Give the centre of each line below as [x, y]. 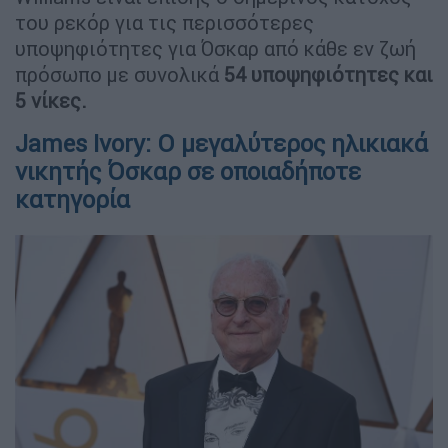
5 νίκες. [51, 100]
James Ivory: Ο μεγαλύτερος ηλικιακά [221, 143]
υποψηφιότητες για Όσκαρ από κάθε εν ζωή [215, 48]
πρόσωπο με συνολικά [119, 74]
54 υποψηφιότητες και [328, 74]
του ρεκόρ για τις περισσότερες [164, 22]
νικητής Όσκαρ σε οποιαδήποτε [188, 171]
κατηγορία [72, 199]
